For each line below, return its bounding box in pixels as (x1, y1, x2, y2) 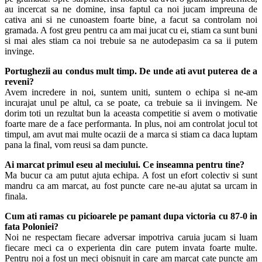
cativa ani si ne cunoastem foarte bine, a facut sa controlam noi (5, 14, 257, 25)
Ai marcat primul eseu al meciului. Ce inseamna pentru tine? (5, 159, 244, 170)
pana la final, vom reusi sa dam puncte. (5, 139, 148, 150)
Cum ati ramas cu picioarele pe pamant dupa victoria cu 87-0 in (5, 211, 257, 221)
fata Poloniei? (5, 221, 58, 232)
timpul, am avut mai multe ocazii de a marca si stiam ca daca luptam (5, 129, 257, 139)
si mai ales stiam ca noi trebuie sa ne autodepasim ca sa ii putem (5, 35, 257, 46)
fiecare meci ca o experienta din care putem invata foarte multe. (5, 242, 257, 253)
